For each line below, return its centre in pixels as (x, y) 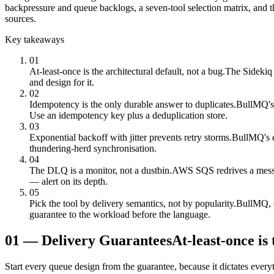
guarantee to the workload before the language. (120, 214)
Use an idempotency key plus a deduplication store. (128, 115)
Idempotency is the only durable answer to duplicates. (133, 104)
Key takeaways (35, 39)
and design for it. (62, 82)
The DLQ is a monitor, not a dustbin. (101, 170)
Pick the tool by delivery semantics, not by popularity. (133, 203)
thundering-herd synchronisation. (93, 148)
